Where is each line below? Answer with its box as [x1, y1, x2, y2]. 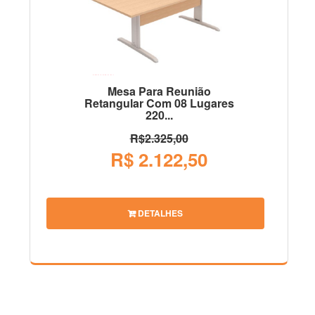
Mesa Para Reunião [107, 83, 211, 100]
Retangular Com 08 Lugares [84, 95, 234, 112]
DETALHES [136, 206, 183, 219]
